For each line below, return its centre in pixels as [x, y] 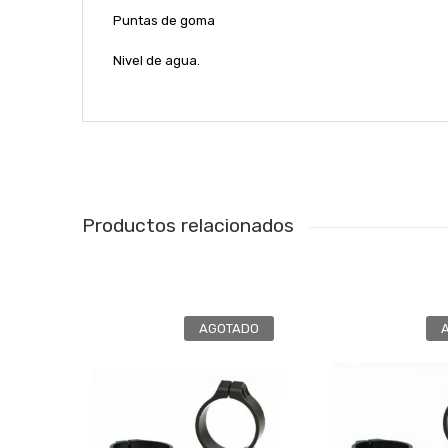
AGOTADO [229, 328]
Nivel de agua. [156, 60]
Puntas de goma [163, 20]
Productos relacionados [187, 225]
